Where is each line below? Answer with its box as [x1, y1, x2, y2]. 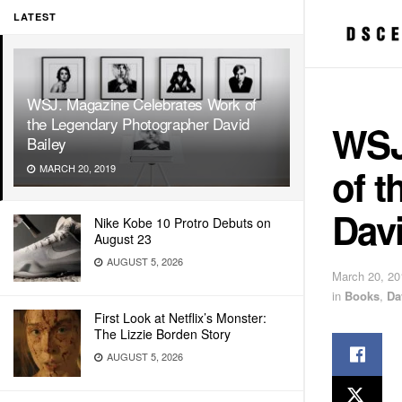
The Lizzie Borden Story [94, 325, 231, 343]
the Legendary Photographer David [27, 112, 250, 135]
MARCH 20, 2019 [37, 161, 116, 175]
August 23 [94, 230, 152, 248]
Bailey [27, 132, 66, 154]
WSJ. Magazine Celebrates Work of [27, 92, 258, 115]
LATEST [13, 10, 57, 23]
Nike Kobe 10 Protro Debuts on [94, 214, 271, 232]
